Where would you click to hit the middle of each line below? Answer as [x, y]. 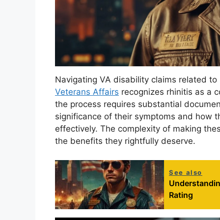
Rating [181, 195]
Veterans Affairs [87, 92]
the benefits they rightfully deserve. [125, 141]
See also [186, 172]
